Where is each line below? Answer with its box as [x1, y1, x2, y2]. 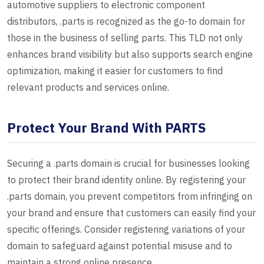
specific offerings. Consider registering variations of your [7, 223, 245, 236]
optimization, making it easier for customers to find [7, 65, 223, 77]
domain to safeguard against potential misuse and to [7, 240, 232, 252]
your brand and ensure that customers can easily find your [7, 207, 256, 219]
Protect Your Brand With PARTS [7, 119, 206, 137]
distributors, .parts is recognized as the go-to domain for [7, 15, 245, 28]
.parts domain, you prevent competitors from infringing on [7, 190, 252, 203]
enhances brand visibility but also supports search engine [7, 48, 253, 61]
